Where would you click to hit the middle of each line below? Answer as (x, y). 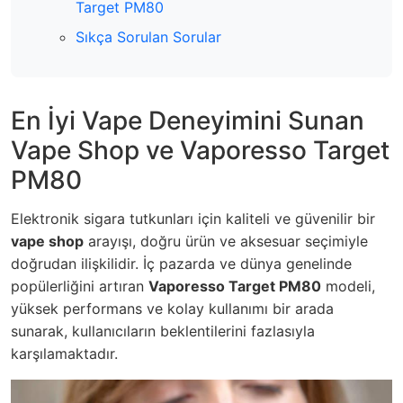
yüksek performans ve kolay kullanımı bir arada (172, 308)
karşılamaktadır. (64, 353)
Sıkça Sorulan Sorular (148, 36)
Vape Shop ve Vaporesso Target (200, 150)
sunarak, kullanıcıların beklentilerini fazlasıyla (163, 331)
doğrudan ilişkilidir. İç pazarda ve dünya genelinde (181, 263)
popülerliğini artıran (80, 286)
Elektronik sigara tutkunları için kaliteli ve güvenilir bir (193, 218)
